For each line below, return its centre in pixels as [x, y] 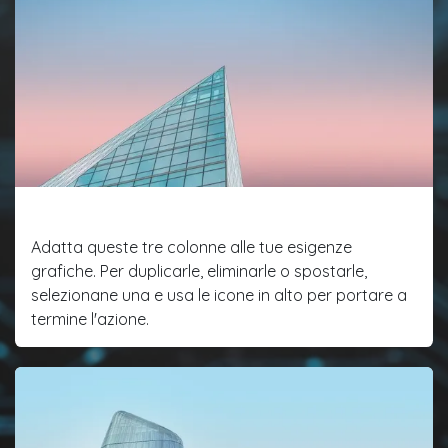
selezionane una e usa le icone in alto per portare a [219, 295]
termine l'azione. [90, 319]
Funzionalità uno [108, 215]
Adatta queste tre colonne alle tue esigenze [191, 247]
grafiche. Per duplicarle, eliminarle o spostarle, [199, 271]
